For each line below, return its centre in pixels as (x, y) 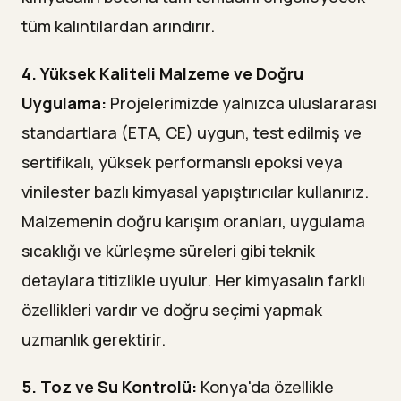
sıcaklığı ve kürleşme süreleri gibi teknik (168, 251)
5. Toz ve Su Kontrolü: (109, 387)
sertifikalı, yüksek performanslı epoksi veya (182, 162)
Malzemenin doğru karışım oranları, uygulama (193, 222)
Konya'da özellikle (265, 387)
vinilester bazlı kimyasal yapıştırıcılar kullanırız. (195, 192)
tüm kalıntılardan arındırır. (118, 26)
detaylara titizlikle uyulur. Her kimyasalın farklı (193, 281)
